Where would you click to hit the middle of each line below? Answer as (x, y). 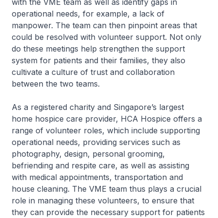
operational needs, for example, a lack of (88, 14)
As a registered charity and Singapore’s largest (98, 107)
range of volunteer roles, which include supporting (106, 130)
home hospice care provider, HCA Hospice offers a (107, 119)
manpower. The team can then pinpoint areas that (104, 25)
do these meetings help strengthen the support (98, 49)
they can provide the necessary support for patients (108, 212)
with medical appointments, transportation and (97, 177)
